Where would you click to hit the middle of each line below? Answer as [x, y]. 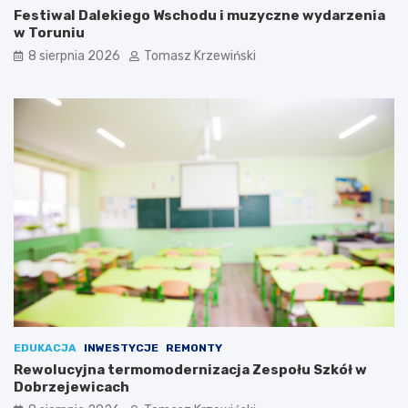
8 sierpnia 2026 [74, 56]
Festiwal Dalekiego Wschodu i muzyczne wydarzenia [199, 16]
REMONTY [194, 348]
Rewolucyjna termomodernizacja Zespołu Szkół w [190, 370]
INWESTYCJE [121, 348]
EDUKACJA [45, 348]
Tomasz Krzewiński [200, 56]
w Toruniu [49, 33]
